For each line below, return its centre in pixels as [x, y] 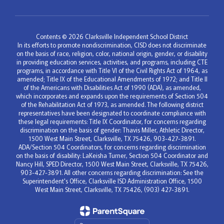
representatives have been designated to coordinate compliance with [112, 113]
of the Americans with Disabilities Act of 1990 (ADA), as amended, [112, 87]
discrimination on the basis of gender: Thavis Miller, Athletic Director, [112, 130]
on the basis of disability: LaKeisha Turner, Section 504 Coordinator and [112, 155]
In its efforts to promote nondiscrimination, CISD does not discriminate [112, 45]
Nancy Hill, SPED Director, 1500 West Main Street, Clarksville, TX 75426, [112, 164]
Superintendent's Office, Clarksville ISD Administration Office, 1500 [112, 181]
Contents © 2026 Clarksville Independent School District [112, 36]
